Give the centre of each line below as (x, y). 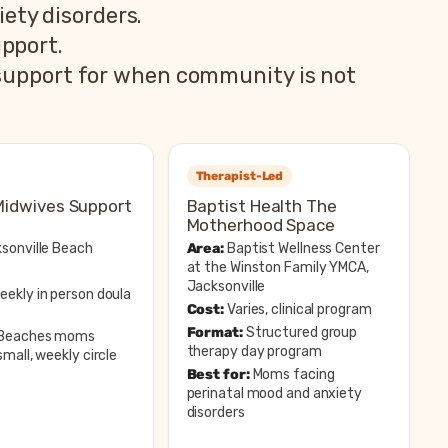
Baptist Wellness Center (302, 248)
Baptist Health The (261, 205)
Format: (214, 332)
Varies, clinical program (298, 309)
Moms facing (292, 374)
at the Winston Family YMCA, (277, 267)
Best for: (218, 374)
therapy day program (254, 351)
